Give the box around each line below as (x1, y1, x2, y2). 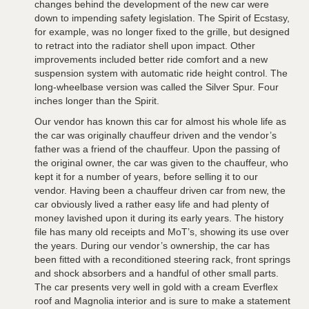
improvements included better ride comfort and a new (34, 54, 268, 66)
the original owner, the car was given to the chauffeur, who (34, 157, 288, 169)
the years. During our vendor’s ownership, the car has (34, 240, 270, 252)
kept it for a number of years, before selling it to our (34, 171, 258, 183)
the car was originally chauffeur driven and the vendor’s (34, 130, 277, 141)
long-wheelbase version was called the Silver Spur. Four (34, 81, 279, 93)
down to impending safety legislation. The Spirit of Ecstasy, (34, 12, 290, 24)
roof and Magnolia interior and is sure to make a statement (34, 295, 290, 307)
